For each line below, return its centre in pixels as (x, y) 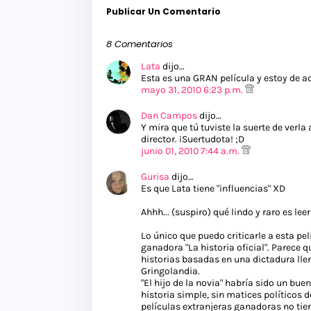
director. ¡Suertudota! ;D (193, 140)
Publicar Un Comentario (163, 12)
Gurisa (155, 177)
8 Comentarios (140, 44)
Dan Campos (169, 116)
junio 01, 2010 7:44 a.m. (191, 151)
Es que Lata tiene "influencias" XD (213, 189)
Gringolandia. (170, 271)
